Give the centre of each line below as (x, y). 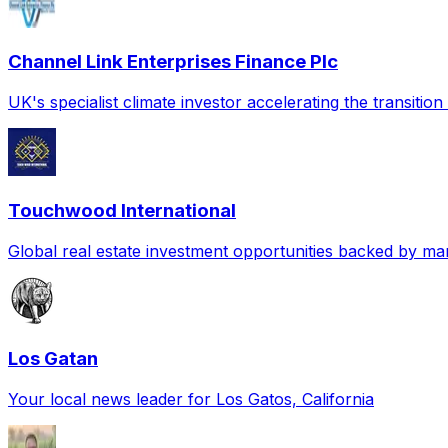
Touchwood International (122, 210)
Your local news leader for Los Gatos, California (191, 399)
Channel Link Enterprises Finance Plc (173, 62)
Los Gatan (53, 359)
